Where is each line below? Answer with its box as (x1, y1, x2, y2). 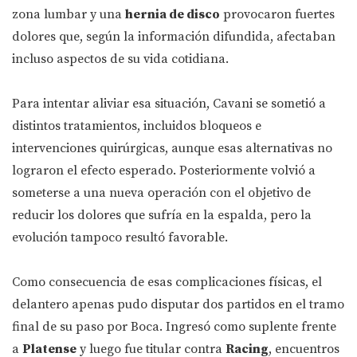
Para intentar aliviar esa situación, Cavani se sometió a (12, 96, 326, 112)
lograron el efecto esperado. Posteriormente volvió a (12, 163, 316, 179)
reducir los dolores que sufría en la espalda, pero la (12, 207, 312, 224)
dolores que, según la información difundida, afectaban (12, 29, 335, 45)
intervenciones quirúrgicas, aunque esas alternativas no (12, 140, 332, 157)
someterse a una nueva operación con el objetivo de (12, 185, 311, 202)
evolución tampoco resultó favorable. (12, 229, 228, 246)
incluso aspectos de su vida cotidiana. (12, 51, 229, 68)
